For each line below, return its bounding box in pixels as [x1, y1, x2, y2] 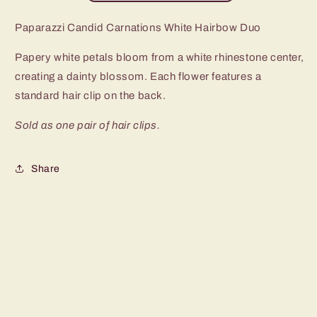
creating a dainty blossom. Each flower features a [15, 71, 262, 83]
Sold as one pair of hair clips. [15, 120, 161, 132]
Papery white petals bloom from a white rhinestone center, [15, 52, 304, 64]
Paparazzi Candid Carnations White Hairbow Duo [15, 22, 261, 34]
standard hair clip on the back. [15, 90, 166, 102]
